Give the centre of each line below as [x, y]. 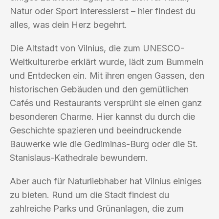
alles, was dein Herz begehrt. [68, 24]
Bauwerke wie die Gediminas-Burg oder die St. [104, 144]
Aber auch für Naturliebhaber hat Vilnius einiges [106, 181]
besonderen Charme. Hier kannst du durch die [102, 116]
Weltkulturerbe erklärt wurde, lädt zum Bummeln [107, 62]
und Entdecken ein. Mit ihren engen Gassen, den [107, 75]
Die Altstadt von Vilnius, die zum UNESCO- [97, 48]
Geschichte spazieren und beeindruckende [96, 130]
